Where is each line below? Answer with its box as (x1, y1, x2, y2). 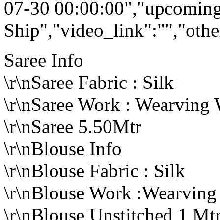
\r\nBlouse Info (4, 138, 122, 159)
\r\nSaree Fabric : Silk (4, 72, 174, 93)
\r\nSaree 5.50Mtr (4, 116, 141, 137)
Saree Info (4, 50, 83, 71)
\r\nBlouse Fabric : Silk (4, 160, 185, 181)
